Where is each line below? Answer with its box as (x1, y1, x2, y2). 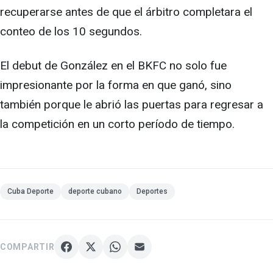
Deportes (136, 187, 168, 196)
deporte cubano (68, 187, 122, 196)
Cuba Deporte (7, 187, 54, 196)
